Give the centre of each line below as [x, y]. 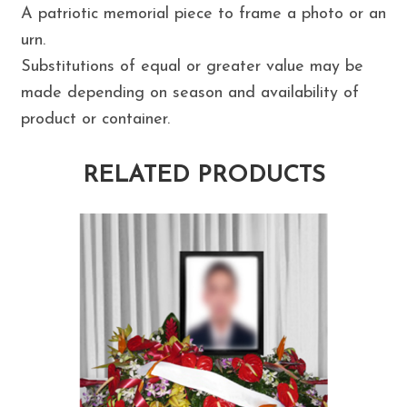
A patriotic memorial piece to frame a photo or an [203, 15]
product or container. [95, 120]
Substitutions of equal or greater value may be [192, 67]
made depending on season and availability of [189, 94]
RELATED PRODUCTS [203, 176]
